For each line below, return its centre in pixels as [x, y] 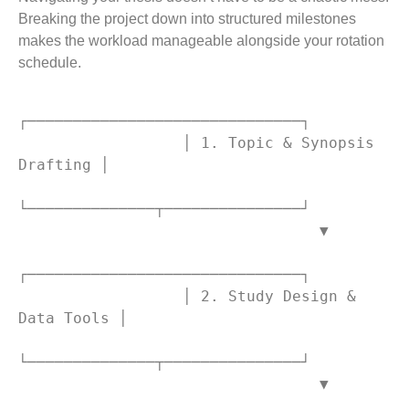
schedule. [50, 62]
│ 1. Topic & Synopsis [100, 142]
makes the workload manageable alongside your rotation [201, 40]
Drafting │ [64, 164]
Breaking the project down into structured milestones [187, 18]
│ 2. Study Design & [100, 296]
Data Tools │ [73, 318]
